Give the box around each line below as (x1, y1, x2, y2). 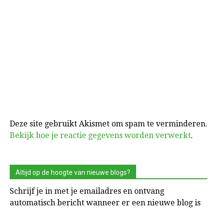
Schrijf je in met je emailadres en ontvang (10, 186, 164, 196)
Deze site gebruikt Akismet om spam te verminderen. (10, 119, 207, 129)
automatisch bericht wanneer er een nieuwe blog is (10, 198, 201, 208)
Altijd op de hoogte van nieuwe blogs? (15, 169, 130, 177)
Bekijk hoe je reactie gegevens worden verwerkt (10, 131, 191, 140)
